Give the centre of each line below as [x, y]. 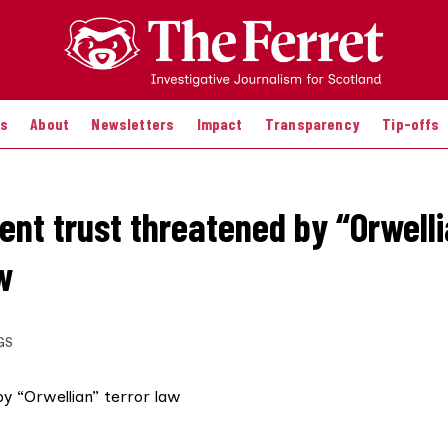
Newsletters [133, 123]
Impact [219, 123]
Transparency [312, 123]
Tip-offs [411, 123]
